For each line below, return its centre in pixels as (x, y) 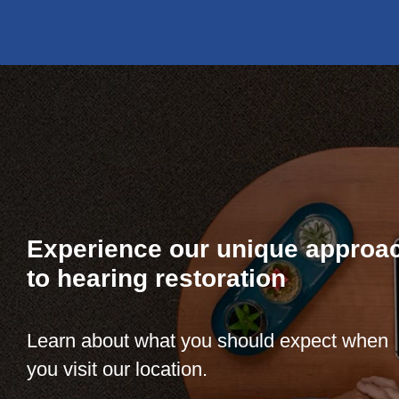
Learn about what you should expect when (208, 340)
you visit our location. (117, 369)
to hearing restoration (156, 279)
